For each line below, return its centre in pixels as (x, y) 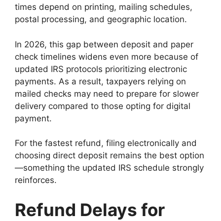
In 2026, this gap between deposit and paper (104, 44)
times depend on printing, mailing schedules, (104, 7)
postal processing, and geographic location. (101, 19)
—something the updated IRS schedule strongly (109, 168)
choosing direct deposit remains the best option (110, 156)
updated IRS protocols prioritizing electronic (101, 69)
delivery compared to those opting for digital (103, 106)
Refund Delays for (90, 209)
